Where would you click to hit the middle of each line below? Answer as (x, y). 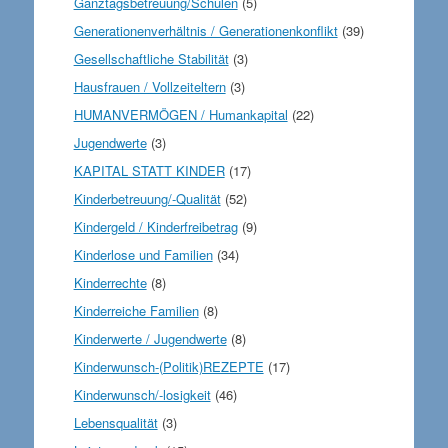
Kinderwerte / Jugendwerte (150, 338)
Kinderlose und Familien (143, 254)
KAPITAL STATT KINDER (149, 170)
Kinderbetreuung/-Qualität (147, 198)
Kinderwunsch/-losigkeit (142, 394)
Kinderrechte (110, 282)
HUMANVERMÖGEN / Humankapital (180, 114)
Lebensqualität (115, 422)
